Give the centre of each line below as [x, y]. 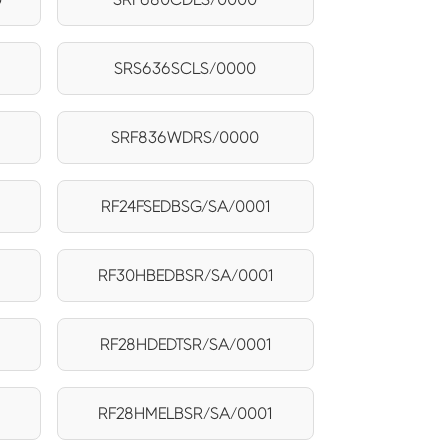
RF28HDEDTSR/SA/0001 [185, 344]
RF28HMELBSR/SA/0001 [185, 413]
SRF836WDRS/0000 [185, 137]
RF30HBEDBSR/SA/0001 [185, 275]
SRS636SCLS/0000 [185, 68]
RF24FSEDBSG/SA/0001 [185, 206]
